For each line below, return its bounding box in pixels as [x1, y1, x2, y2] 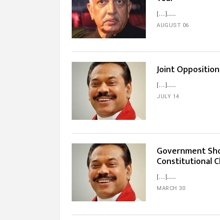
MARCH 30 [157, 185, 185, 192]
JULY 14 [157, 93, 179, 100]
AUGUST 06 [157, 22, 189, 28]
